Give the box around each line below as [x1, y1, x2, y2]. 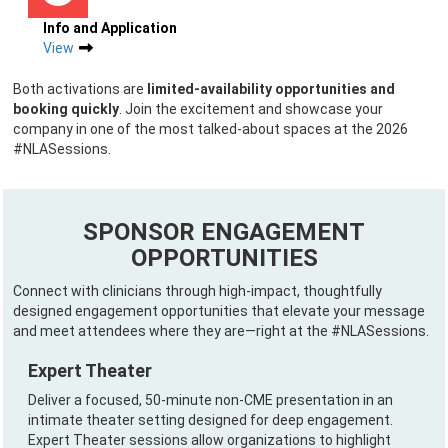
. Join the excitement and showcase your [119, 101, 383, 117]
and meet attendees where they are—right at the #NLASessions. [13, 323, 429, 339]
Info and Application [43, 20, 177, 36]
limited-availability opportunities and [147, 81, 395, 97]
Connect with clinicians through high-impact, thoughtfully [13, 283, 382, 299]
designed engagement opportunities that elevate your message [13, 303, 425, 319]
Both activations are [13, 81, 147, 97]
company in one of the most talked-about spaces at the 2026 [13, 121, 408, 137]
